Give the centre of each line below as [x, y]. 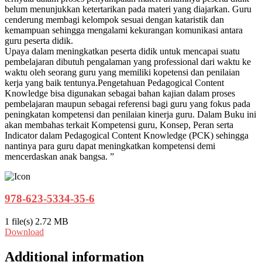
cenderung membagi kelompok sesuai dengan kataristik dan [114, 19]
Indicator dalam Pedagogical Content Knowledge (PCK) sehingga [127, 135]
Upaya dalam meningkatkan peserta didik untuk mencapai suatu [122, 51]
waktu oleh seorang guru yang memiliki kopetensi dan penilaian [122, 72]
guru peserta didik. [39, 40]
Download [24, 232]
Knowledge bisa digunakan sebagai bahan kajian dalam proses [120, 93]
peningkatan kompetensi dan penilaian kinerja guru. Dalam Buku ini [130, 114]
